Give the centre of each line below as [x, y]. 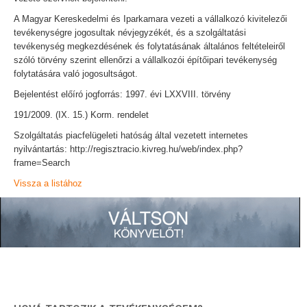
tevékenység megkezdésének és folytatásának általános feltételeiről [149, 46]
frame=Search [42, 163]
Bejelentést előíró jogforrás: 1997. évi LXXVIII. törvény [122, 94]
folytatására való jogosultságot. [76, 74]
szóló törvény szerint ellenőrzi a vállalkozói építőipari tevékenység [145, 60]
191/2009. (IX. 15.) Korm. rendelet [81, 115]
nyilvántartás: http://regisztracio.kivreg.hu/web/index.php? [128, 149]
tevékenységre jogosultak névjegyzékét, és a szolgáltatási [130, 33]
